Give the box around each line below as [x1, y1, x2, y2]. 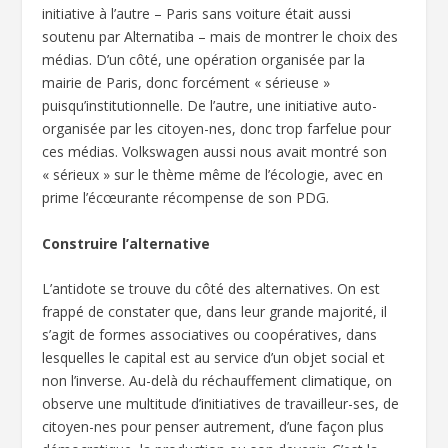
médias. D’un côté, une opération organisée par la [42, 50, 366, 70]
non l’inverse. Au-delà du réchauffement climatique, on [42, 371, 393, 391]
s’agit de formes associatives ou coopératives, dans [42, 325, 378, 345]
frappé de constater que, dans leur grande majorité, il [42, 302, 388, 322]
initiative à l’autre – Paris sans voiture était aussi [42, 4, 352, 24]
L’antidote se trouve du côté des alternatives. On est [42, 279, 381, 299]
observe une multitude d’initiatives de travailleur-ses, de [42, 394, 400, 414]
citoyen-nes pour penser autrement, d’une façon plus [42, 417, 385, 437]
